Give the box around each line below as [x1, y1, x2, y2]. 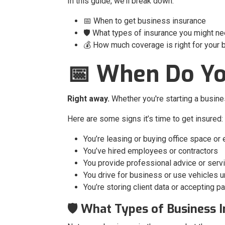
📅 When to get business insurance [83, 16, 206, 26]
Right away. [67, 94, 109, 104]
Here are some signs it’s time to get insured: [67, 114, 223, 124]
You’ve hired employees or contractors [83, 146, 218, 156]
